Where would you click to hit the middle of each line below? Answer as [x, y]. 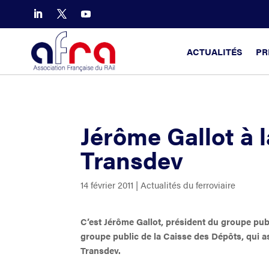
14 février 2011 [107, 184]
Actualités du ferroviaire [188, 184]
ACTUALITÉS [215, 51]
